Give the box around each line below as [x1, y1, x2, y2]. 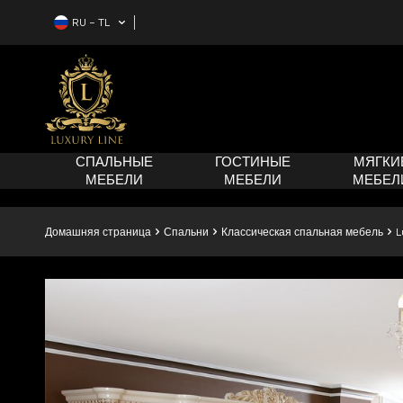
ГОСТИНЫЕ [215, 154, 291, 169]
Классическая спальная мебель [221, 225, 383, 238]
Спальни [164, 225, 209, 238]
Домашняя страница [45, 225, 151, 238]
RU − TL [72, 14, 110, 29]
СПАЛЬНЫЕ [76, 154, 154, 169]
